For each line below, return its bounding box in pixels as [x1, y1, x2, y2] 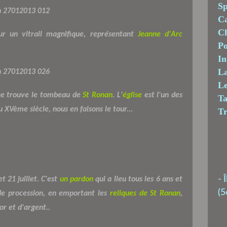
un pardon [59, 175, 93, 183]
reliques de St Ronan [109, 189, 181, 198]
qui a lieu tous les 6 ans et [93, 175, 183, 183]
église [122, 91, 142, 99]
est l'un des [141, 91, 183, 99]
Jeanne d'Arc [137, 30, 183, 39]
